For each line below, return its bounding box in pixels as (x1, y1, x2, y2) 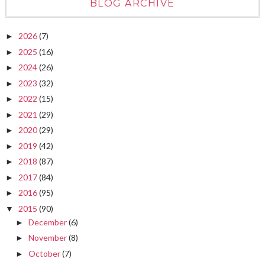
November (28, 232, 69, 243)
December (28, 216, 69, 227)
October (28, 248, 62, 258)
